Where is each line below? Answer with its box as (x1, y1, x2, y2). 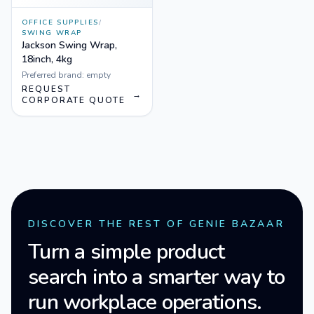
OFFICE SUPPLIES (22, 18, 99, 27)
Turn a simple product (28, 238, 225, 266)
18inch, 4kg (22, 53, 72, 66)
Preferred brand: (22, 69, 86, 81)
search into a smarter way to (28, 263, 285, 292)
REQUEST (22, 83, 71, 95)
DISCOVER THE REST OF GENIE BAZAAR (28, 217, 285, 231)
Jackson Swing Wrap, (22, 39, 117, 52)
